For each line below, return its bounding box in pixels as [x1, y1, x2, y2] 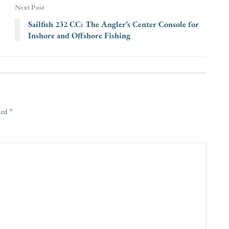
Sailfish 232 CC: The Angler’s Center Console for [28, 18, 199, 30]
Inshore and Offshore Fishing [28, 30, 130, 41]
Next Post [15, 2, 44, 13]
